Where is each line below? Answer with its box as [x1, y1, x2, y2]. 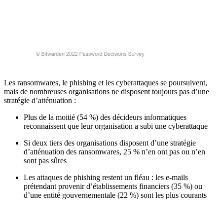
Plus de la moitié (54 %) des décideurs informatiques [24, 113, 186, 122]
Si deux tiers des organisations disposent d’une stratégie [24, 139, 196, 147]
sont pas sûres [24, 156, 69, 165]
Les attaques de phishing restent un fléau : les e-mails [24, 173, 188, 182]
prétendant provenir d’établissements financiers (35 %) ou [24, 182, 202, 191]
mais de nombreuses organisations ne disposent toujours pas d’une [4, 87, 209, 96]
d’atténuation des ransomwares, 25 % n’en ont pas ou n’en [24, 147, 205, 156]
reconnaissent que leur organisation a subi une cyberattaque [24, 122, 208, 131]
